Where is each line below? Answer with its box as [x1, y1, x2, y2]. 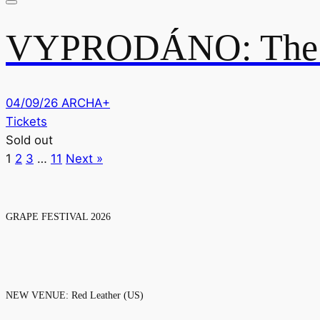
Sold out [6, 133, 53, 148]
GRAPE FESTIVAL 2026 [6, 210, 111, 222]
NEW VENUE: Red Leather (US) [6, 289, 144, 301]
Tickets [6, 114, 47, 129]
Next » [66, 151, 103, 166]
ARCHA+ [61, 96, 110, 111]
